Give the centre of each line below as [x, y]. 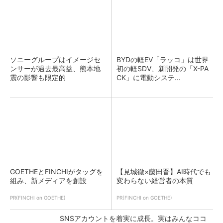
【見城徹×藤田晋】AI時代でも [164, 171]
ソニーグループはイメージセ [55, 59]
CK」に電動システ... [149, 77]
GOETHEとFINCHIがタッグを [56, 171]
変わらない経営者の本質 [155, 180]
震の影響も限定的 [38, 77]
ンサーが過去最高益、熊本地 [55, 68]
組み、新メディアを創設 [48, 180]
